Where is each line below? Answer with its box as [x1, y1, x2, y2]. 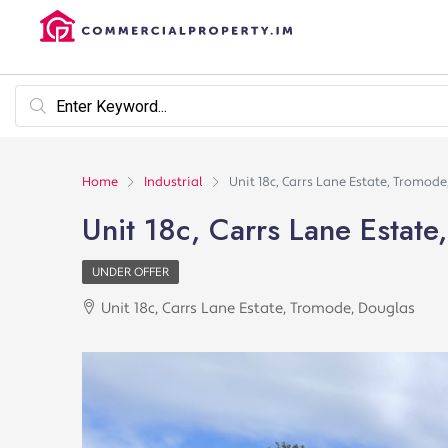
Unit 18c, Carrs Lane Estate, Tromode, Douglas [101, 299, 415, 318]
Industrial [144, 174, 203, 190]
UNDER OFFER [92, 265, 169, 280]
